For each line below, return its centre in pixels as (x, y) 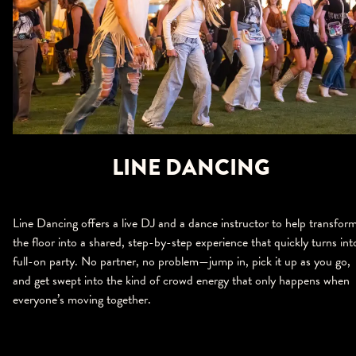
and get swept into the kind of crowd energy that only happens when (181, 281)
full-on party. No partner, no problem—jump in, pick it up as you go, (182, 262)
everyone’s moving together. (82, 300)
